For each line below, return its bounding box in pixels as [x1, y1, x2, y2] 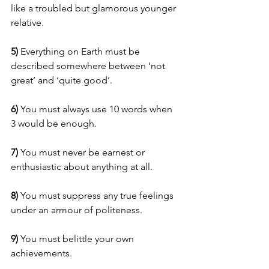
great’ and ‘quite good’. [11, 74, 112, 86]
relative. [11, 17, 44, 29]
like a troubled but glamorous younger [11, 2, 178, 14]
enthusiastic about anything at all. [11, 161, 153, 173]
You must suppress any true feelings [20, 190, 176, 202]
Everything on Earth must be [20, 46, 142, 58]
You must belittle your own [20, 233, 136, 245]
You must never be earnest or [18, 147, 147, 159]
